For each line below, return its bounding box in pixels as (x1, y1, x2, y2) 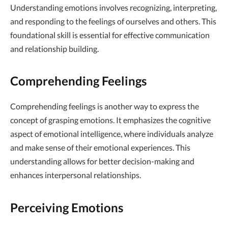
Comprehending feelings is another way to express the (10, 101, 199, 111)
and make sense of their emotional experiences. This (10, 142, 190, 153)
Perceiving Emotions (10, 199, 123, 215)
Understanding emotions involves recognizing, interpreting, (10, 3, 217, 12)
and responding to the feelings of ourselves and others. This (10, 16, 216, 26)
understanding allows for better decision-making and (10, 156, 194, 166)
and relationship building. (10, 44, 99, 53)
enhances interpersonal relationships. (10, 170, 141, 180)
